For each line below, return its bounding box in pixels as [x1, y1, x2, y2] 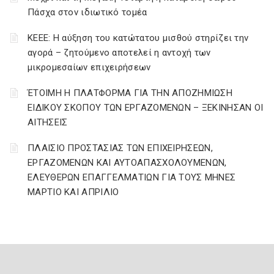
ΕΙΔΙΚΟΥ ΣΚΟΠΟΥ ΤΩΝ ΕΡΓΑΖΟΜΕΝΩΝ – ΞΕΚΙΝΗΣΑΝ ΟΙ [28, 102, 264, 113]
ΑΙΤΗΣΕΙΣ [28, 117, 68, 128]
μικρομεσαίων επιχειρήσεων [28, 62, 151, 73]
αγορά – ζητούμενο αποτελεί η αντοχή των [28, 47, 211, 58]
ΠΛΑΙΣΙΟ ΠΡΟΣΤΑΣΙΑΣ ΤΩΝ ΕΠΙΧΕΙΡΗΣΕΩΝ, [28, 143, 213, 154]
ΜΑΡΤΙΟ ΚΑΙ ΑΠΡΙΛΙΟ [28, 187, 119, 198]
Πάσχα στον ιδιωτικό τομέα [28, 7, 147, 18]
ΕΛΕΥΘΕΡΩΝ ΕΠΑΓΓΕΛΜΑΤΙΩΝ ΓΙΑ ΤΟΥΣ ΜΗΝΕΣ [28, 172, 236, 183]
